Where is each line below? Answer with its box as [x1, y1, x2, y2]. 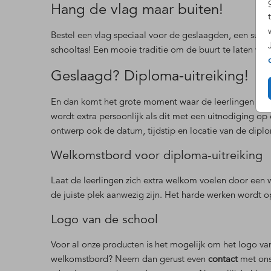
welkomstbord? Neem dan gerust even [51, 253, 208, 265]
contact [208, 253, 238, 265]
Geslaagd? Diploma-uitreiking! [51, 67, 249, 85]
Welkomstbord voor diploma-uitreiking [51, 148, 263, 163]
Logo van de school [51, 212, 158, 227]
